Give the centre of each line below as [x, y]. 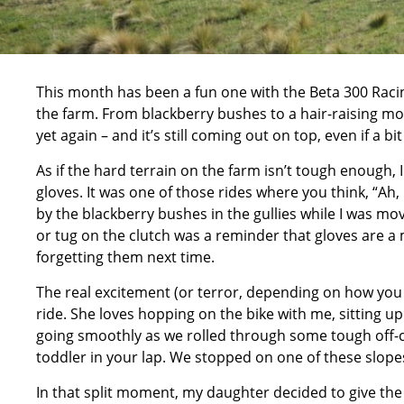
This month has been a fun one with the [173, 92]
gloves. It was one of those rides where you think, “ [207, 192]
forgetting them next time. [125, 257]
